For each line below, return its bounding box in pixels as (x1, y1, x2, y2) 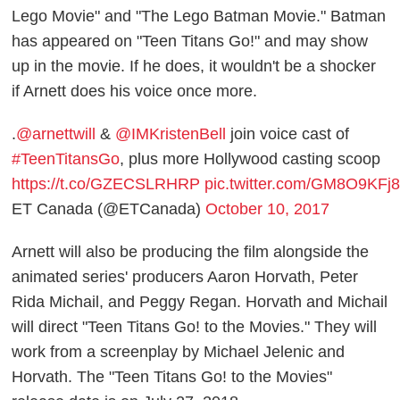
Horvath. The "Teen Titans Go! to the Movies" (12, 368, 333, 387)
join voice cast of (226, 125, 350, 144)
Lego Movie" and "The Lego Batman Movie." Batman (12, 7, 387, 26)
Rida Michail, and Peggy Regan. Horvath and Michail (12, 293, 388, 312)
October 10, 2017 (205, 200, 330, 219)
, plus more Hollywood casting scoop (120, 150, 381, 169)
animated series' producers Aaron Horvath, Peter (12, 268, 359, 287)
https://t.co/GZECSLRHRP (12, 175, 201, 194)
